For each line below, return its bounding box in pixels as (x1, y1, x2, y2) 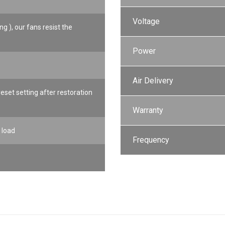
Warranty (133, 105, 163, 115)
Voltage (133, 17, 160, 26)
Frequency (133, 135, 169, 145)
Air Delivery (133, 76, 173, 85)
